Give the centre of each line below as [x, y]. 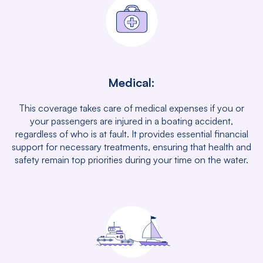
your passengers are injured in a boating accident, [131, 121]
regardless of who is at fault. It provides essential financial [131, 134]
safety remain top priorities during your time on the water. [131, 160]
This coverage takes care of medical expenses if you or [131, 108]
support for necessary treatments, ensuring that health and [131, 147]
